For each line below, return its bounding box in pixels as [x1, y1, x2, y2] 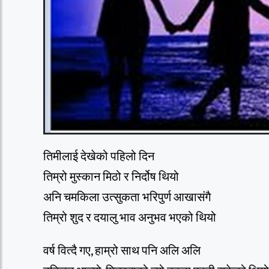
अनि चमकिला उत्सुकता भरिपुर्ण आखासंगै [43, 187, 211, 208]
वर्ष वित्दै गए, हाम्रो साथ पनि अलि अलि [43, 240, 201, 261]
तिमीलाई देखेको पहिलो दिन [43, 146, 154, 167]
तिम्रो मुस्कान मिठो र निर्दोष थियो [43, 166, 179, 187]
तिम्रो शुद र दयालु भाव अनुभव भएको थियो [43, 207, 216, 228]
